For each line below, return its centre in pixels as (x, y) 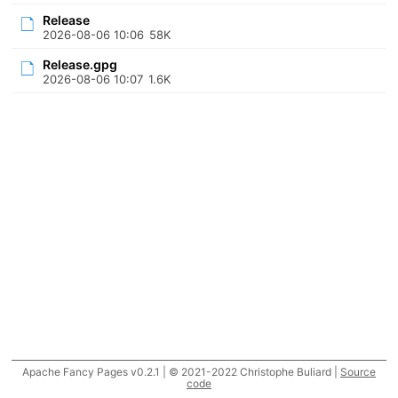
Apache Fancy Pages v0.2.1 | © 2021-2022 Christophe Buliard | (181, 372)
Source (358, 372)
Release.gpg (80, 64)
